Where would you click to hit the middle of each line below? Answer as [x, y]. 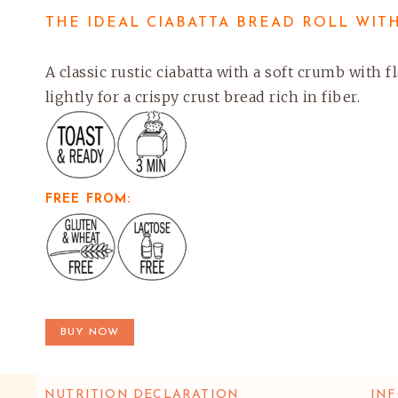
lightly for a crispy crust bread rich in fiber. [203, 97]
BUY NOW [89, 332]
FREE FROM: [88, 199]
